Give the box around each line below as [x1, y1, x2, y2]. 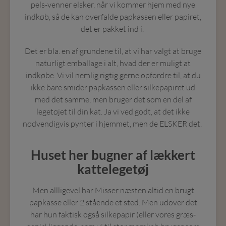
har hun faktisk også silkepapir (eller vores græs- [30, 209, 196, 219]
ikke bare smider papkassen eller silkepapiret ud [31, 82, 195, 92]
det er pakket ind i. [81, 23, 145, 34]
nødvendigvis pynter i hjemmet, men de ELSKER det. [23, 118, 203, 129]
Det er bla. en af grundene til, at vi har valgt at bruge [25, 45, 201, 56]
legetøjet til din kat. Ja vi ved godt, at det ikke [36, 106, 190, 117]
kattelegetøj [77, 160, 149, 177]
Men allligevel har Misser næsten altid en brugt [32, 185, 194, 195]
